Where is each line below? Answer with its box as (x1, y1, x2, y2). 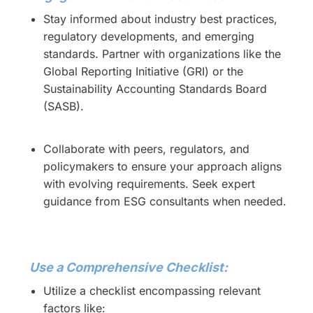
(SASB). (43, 99, 84, 113)
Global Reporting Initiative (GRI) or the (43, 64, 243, 78)
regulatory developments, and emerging (43, 29, 254, 43)
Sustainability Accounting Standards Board (43, 82, 267, 96)
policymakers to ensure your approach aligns (43, 159, 282, 173)
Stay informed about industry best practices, (43, 12, 277, 26)
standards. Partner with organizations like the (43, 47, 281, 61)
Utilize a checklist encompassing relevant (43, 284, 261, 298)
